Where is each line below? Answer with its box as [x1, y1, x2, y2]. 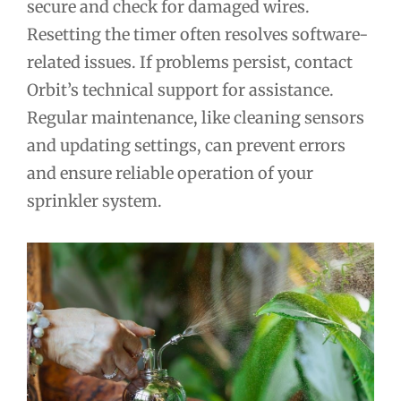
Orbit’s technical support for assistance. [27, 79, 334, 100]
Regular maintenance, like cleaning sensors [27, 107, 364, 128]
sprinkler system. [27, 190, 162, 211]
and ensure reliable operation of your [27, 162, 313, 183]
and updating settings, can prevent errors [27, 134, 346, 156]
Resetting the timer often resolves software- [27, 23, 368, 45]
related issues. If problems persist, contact [27, 51, 353, 73]
